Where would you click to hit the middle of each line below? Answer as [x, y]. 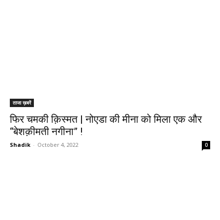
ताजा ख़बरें [22, 103]
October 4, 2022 [58, 145]
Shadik [20, 145]
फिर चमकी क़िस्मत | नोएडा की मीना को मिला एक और [106, 119]
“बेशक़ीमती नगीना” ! [46, 132]
